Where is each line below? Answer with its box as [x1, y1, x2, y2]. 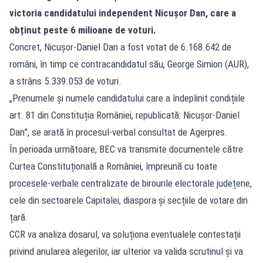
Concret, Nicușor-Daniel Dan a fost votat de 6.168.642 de [9, 41, 231, 53]
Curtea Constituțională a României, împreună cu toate [9, 160, 217, 172]
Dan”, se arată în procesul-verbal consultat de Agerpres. [9, 126, 228, 138]
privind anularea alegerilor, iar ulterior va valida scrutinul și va [9, 245, 243, 257]
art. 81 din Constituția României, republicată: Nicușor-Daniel [9, 109, 240, 121]
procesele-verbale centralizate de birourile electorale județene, [9, 177, 252, 189]
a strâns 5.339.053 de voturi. [9, 75, 122, 87]
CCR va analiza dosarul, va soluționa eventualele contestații [9, 228, 241, 240]
